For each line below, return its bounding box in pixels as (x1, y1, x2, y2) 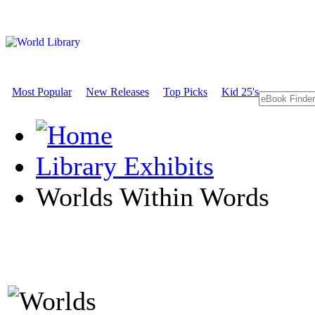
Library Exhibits (36, 151, 214, 181)
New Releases (86, 86, 149, 98)
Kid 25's (221, 86, 259, 98)
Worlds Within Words (36, 182, 269, 212)
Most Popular (12, 86, 72, 98)
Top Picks (163, 86, 207, 98)
